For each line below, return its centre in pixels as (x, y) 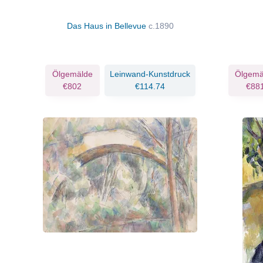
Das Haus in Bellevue (107, 26)
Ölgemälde (72, 74)
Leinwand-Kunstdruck (150, 74)
